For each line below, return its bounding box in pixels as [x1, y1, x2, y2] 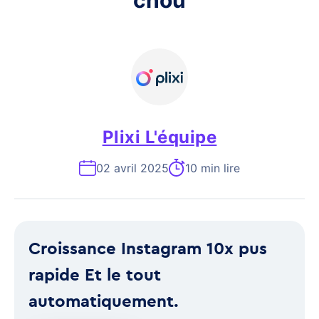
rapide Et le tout [28, 263, 161, 285]
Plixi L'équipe [102, 127, 217, 147]
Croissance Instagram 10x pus [28, 237, 267, 258]
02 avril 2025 [96, 160, 169, 175]
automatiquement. [28, 290, 179, 311]
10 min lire [185, 160, 240, 175]
